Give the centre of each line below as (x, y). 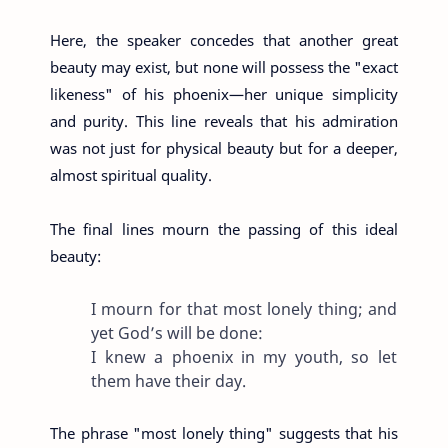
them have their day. (169, 380)
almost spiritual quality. (131, 174)
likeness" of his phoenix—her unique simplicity (224, 93)
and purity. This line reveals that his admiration (224, 120)
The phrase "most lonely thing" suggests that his (224, 432)
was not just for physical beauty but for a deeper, (224, 147)
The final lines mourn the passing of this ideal (224, 228)
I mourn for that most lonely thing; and (244, 308)
